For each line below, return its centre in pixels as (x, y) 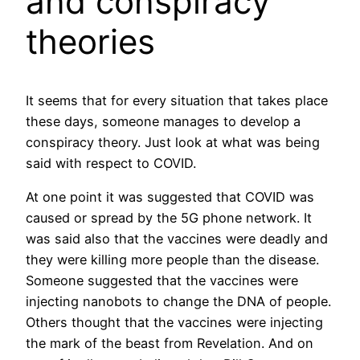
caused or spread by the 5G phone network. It (169, 218)
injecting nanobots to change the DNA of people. (178, 302)
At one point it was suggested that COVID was (170, 197)
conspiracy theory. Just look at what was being (173, 142)
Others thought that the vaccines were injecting (174, 323)
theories (90, 41)
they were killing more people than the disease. (172, 260)
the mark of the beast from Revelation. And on (170, 344)
